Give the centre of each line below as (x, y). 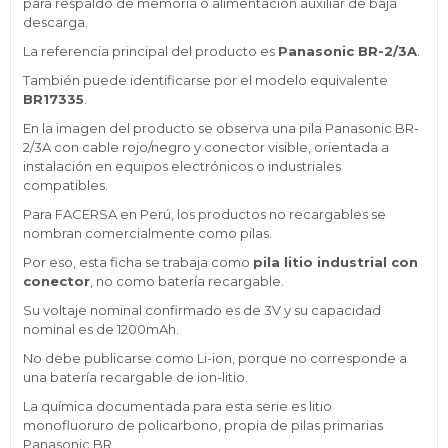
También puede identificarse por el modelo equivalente (205, 79)
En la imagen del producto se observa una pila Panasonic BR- (221, 127)
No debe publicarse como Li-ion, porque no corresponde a (215, 357)
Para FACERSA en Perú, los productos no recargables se (204, 213)
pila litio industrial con (335, 261)
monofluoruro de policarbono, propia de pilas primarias (203, 424)
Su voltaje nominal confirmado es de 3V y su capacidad (202, 309)
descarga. (55, 21)
